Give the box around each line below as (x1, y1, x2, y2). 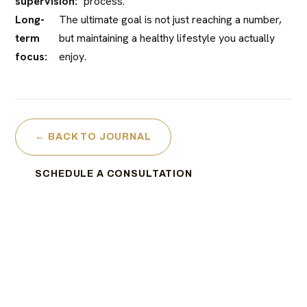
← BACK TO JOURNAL (35, 131, 151, 142)
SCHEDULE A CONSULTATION (35, 168, 193, 179)
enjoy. (59, 49, 87, 64)
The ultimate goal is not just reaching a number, (59, 12, 282, 27)
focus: (15, 49, 48, 64)
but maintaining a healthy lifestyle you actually (59, 30, 275, 45)
